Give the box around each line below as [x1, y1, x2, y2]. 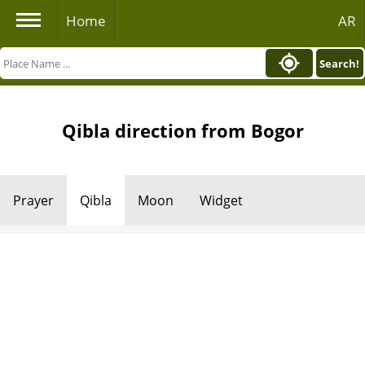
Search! [319, 55, 360, 71]
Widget [200, 191, 243, 209]
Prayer [13, 191, 54, 209]
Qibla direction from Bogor [61, 118, 304, 143]
